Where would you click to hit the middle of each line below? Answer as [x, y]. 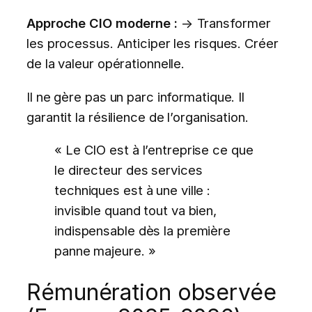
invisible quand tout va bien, [136, 210]
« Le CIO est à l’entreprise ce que [154, 149]
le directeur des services [128, 170]
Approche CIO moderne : [102, 23]
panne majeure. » [105, 250]
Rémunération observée [151, 292]
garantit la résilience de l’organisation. [138, 117]
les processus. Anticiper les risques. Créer [153, 44]
